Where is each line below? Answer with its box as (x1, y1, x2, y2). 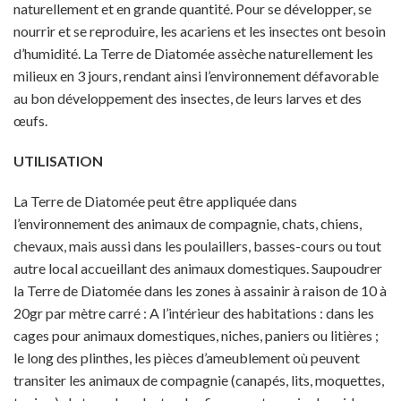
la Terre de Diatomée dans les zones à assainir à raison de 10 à (13, 281, 387, 299)
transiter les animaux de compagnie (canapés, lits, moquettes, (13, 371, 384, 388)
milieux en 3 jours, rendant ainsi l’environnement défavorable (13, 66, 379, 84)
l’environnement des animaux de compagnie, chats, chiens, (13, 214, 362, 232)
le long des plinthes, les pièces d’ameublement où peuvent (13, 348, 360, 366)
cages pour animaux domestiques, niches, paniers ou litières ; (13, 326, 379, 344)
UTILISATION (13, 151, 103, 169)
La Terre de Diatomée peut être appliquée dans (13, 192, 297, 209)
